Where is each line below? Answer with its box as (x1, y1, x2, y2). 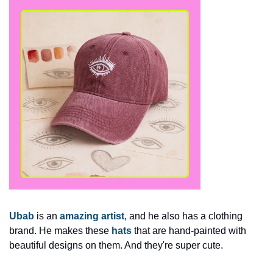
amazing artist (60, 210, 124, 221)
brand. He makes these (9, 225, 112, 236)
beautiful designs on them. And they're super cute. (9, 239, 225, 250)
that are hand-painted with (132, 225, 246, 236)
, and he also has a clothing (124, 210, 243, 221)
